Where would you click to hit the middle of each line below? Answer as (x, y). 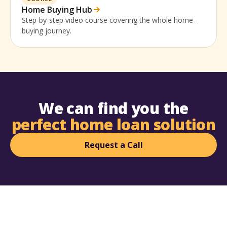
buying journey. (47, 30)
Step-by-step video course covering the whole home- (109, 20)
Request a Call (113, 145)
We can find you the (113, 108)
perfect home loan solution (113, 124)
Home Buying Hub (57, 9)
